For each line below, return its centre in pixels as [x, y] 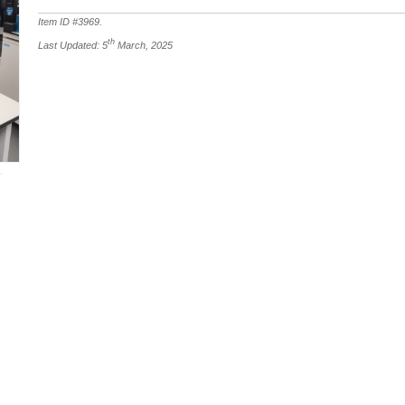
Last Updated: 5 [73, 46]
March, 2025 [144, 46]
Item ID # [58, 21]
